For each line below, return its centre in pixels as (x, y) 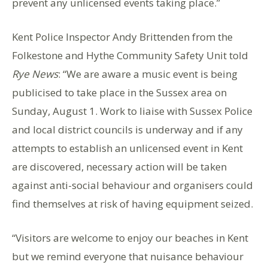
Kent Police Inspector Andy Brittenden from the (122, 36)
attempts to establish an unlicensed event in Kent (127, 148)
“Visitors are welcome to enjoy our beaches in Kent (130, 237)
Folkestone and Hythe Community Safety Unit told (130, 55)
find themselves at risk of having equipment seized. (133, 203)
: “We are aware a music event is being (148, 74)
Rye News (35, 74)
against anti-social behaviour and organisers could (133, 185)
